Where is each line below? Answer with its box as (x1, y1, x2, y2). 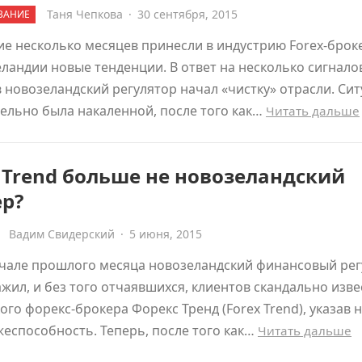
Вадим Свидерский (9, 226, 115, 242)
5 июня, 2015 (129, 226, 202, 242)
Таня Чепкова (47, 6, 123, 22)
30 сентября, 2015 (137, 6, 238, 22)
